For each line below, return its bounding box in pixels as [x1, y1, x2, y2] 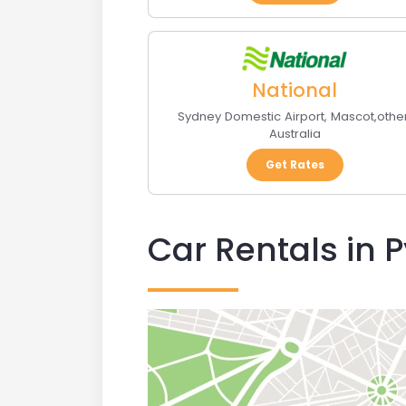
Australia [268, 124, 321, 142]
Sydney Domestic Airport [178, 107, 325, 125]
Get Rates [265, 156, 324, 172]
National [252, 76, 338, 103]
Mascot [331, 107, 375, 125]
